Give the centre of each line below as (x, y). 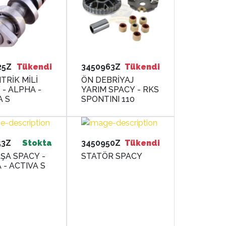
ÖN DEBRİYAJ (108, 80)
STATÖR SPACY (112, 156)
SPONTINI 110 (108, 99)
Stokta (37, 143)
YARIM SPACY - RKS (120, 90)
